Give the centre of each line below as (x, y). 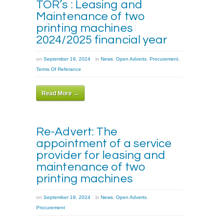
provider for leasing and (101, 155)
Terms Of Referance (59, 69)
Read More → (60, 93)
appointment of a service (104, 143)
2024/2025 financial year (102, 40)
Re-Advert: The (77, 131)
